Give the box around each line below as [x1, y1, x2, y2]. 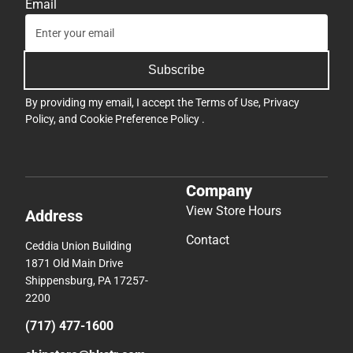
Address [25, 206, 83, 225]
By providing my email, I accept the [25, 96, 195, 109]
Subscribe [148, 63, 205, 76]
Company [186, 180, 252, 200]
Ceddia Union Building [25, 239, 132, 252]
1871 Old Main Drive [25, 256, 123, 269]
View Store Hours [186, 203, 281, 218]
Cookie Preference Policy [80, 113, 202, 125]
